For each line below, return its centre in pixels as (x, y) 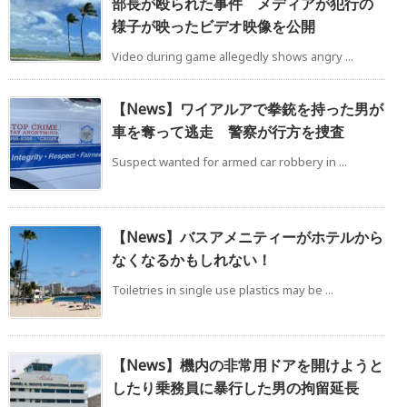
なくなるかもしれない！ (192, 259)
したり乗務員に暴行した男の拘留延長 (235, 387)
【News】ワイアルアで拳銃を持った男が (248, 109)
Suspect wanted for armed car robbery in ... (229, 161)
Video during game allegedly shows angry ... (233, 56)
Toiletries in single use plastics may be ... (223, 289)
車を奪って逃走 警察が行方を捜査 (228, 131)
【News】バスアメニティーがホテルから (248, 237)
